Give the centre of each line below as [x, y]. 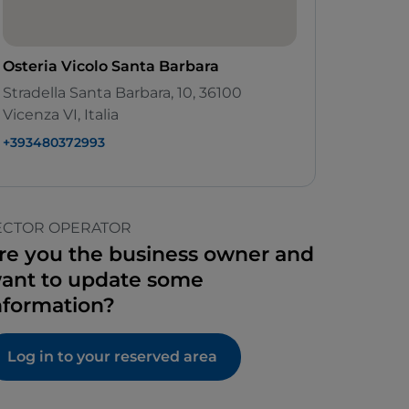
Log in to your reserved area [112, 357]
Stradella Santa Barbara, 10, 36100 [122, 93]
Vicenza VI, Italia [61, 115]
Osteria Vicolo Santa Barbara [111, 67]
